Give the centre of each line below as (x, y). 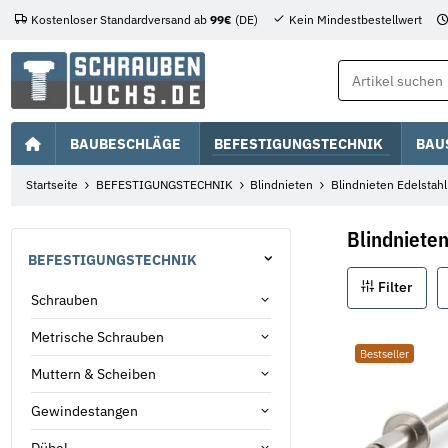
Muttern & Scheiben (93, 373)
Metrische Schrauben (97, 336)
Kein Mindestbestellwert (355, 20)
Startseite (52, 185)
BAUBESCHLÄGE (126, 142)
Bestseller (384, 353)
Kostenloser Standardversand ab (120, 20)
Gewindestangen (84, 410)
